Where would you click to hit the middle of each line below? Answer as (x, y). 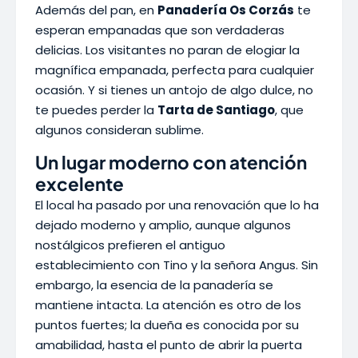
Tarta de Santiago (216, 110)
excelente (80, 184)
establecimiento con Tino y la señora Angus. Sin (177, 265)
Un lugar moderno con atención (171, 162)
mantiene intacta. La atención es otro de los (168, 305)
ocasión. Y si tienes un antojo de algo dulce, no (174, 90)
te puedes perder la (96, 110)
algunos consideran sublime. (119, 130)
